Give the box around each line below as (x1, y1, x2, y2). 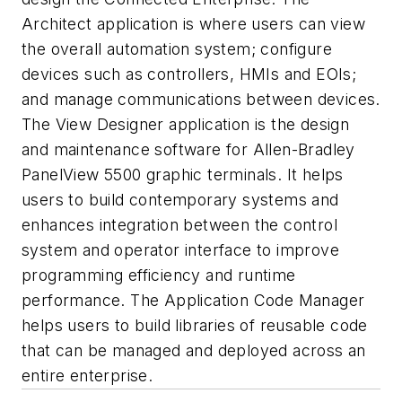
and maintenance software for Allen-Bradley (22, 139, 355, 159)
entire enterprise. (22, 365, 153, 385)
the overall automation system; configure (22, 39, 332, 58)
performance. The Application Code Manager (22, 290, 365, 310)
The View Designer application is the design (22, 114, 350, 134)
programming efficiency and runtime (22, 265, 296, 284)
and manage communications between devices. (22, 89, 380, 109)
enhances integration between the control (22, 214, 337, 234)
